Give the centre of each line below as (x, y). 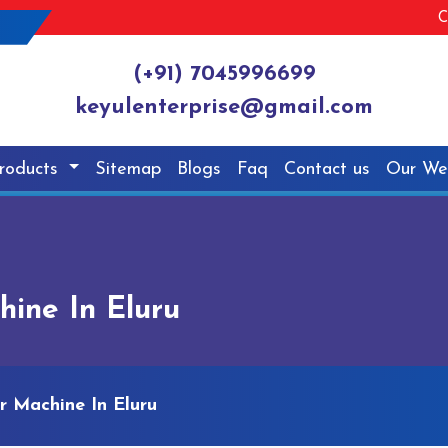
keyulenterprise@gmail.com (224, 108)
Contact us (327, 169)
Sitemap (128, 169)
